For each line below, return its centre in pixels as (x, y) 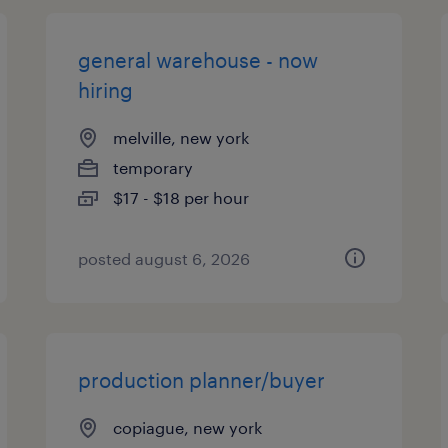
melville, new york (181, 137)
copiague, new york (188, 427)
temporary (153, 167)
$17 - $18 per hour (181, 197)
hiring (106, 90)
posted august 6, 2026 (164, 258)
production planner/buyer (202, 380)
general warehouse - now (198, 60)
